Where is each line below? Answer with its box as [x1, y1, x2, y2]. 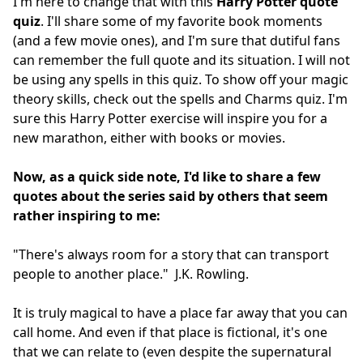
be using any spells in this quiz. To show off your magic [13, 70, 348, 88]
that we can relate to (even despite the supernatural [13, 342, 331, 361]
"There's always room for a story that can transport [13, 245, 329, 263]
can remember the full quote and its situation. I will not [13, 50, 350, 69]
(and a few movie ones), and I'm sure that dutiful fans [13, 31, 340, 49]
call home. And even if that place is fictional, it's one [13, 322, 327, 341]
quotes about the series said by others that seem [13, 186, 328, 205]
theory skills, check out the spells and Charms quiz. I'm [13, 89, 348, 108]
